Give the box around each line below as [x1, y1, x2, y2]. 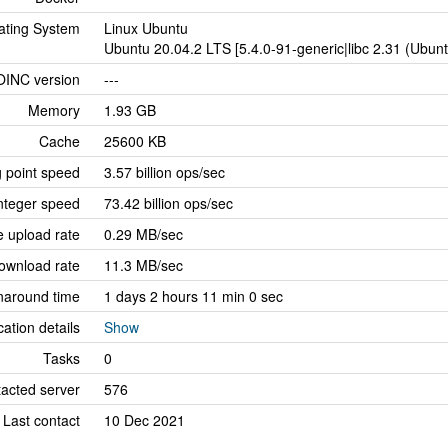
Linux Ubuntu [104, 18, 188, 38]
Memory [28, 100, 80, 120]
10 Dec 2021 [104, 410, 185, 430]
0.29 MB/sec [104, 224, 183, 244]
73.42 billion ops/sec [104, 193, 233, 213]
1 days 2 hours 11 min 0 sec [104, 286, 283, 306]
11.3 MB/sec [104, 255, 183, 275]
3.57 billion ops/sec [104, 162, 225, 182]
